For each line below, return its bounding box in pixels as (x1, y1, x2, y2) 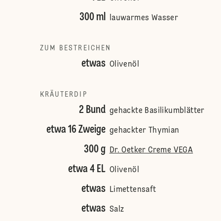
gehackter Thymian (109, 127, 180, 135)
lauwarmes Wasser (109, 14, 179, 22)
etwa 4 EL (68, 164, 106, 175)
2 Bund (78, 105, 106, 115)
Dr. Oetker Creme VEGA (109, 147, 193, 154)
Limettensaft (109, 186, 156, 194)
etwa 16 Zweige (46, 124, 106, 135)
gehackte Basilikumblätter (109, 107, 205, 115)
